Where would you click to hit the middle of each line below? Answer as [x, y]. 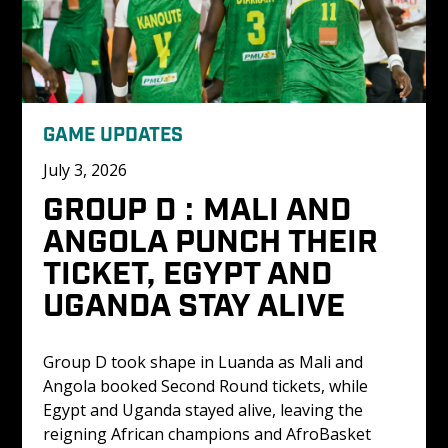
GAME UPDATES [112, 133]
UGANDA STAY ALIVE [193, 302]
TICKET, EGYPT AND [191, 270]
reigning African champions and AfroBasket [208, 434]
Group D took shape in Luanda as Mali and [204, 362]
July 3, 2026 [84, 170]
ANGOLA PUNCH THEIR [214, 238]
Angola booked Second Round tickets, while [207, 386]
